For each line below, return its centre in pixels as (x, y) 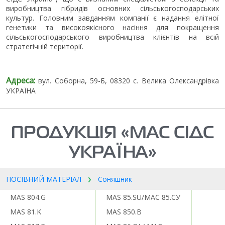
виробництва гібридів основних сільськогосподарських (113, 9)
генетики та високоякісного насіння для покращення (113, 28)
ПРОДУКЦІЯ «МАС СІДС (113, 134)
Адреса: (21, 81)
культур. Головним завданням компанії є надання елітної (113, 18)
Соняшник (115, 179)
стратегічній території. (47, 47)
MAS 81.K (26, 212)
